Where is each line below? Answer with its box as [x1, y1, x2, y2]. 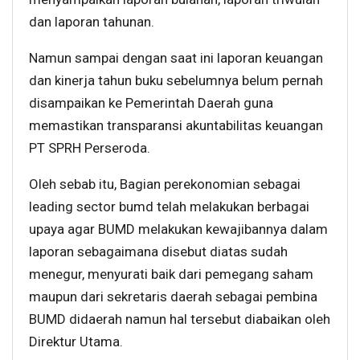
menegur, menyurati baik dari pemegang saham [29, 265, 313, 282]
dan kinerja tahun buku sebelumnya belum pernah [29, 72, 323, 88]
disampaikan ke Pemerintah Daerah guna [29, 94, 273, 111]
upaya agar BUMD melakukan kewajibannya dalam [29, 220, 328, 237]
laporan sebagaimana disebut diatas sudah [29, 243, 288, 260]
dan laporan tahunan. [29, 13, 154, 30]
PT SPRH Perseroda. [29, 139, 150, 156]
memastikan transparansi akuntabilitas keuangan [29, 117, 323, 133]
